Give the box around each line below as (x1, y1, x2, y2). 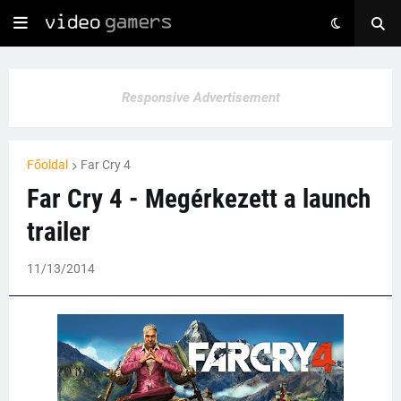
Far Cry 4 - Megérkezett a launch (27, 183, 371, 214)
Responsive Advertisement (121, 90, 280, 106)
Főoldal (27, 158, 68, 172)
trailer (27, 217, 90, 247)
